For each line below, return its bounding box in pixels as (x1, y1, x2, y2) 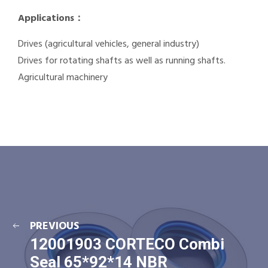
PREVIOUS (30, 218, 79, 235)
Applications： (18, 11, 84, 26)
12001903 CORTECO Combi (30, 235, 224, 253)
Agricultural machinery (18, 70, 108, 86)
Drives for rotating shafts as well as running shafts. (18, 53, 226, 69)
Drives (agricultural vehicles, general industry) (18, 36, 199, 52)
